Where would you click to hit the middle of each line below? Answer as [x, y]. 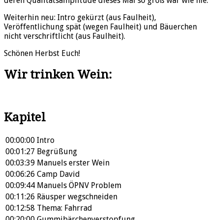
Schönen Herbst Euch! [42, 54]
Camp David [58, 174]
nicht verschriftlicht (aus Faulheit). [65, 36]
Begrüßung [57, 151]
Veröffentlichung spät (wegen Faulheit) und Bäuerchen [100, 27]
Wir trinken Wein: [58, 75]
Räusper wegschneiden [77, 196]
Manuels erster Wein [73, 163]
